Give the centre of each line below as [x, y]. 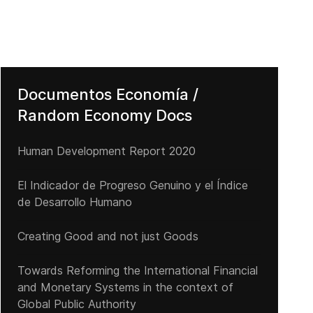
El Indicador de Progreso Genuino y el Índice [132, 185]
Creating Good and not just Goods [108, 236]
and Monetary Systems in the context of [125, 287]
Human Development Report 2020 [106, 151]
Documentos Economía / [108, 94]
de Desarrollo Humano [74, 202]
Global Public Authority [77, 304]
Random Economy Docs [104, 115]
